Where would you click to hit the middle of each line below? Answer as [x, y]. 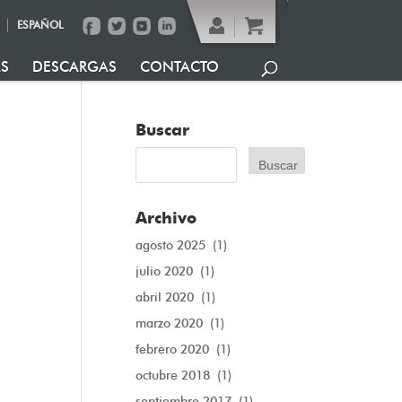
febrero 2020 [172, 350]
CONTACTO [179, 67]
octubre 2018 [173, 376]
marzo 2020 [169, 323]
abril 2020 [165, 297]
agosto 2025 [170, 245]
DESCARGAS [74, 67]
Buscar [162, 130]
